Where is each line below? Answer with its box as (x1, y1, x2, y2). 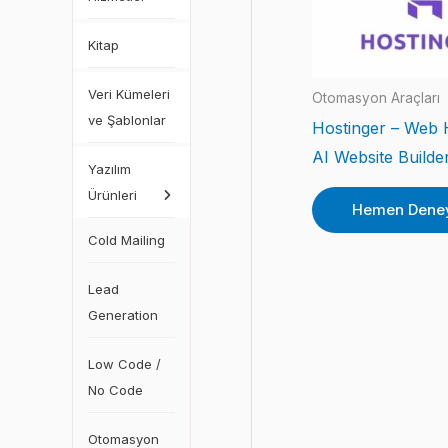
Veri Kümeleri (88, 86, 170, 102)
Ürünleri (88, 187, 137, 203)
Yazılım (88, 161, 131, 177)
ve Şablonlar (88, 112, 166, 128)
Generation (88, 307, 158, 323)
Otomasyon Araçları (312, 90, 440, 107)
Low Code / (88, 356, 161, 372)
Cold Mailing (88, 232, 165, 248)
